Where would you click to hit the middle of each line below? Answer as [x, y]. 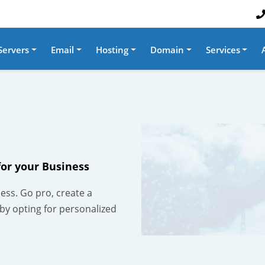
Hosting [112, 50]
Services [223, 50]
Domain [167, 50]
